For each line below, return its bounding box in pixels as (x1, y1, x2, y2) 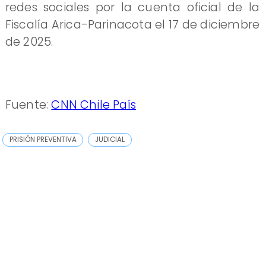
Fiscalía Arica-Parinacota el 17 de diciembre (5, 16, 260, 33)
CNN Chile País (51, 97, 136, 113)
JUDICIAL (95, 134, 125, 144)
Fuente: (5, 97, 52, 113)
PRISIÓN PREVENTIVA (9, 134, 77, 144)
